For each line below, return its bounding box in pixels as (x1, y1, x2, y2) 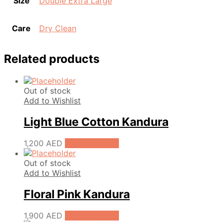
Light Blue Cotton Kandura (24, 114, 168, 129)
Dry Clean (39, 23, 76, 34)
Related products (4, 52, 100, 66)
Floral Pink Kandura (24, 187, 130, 202)
